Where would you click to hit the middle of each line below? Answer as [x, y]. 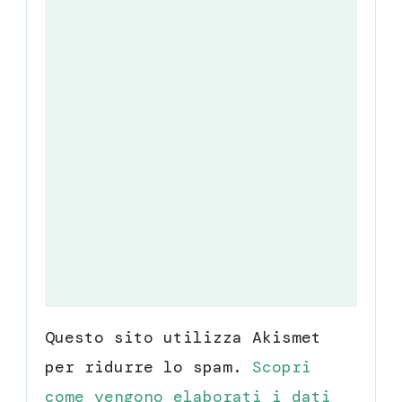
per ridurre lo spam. [149, 367]
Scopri [282, 367]
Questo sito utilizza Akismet [183, 337]
